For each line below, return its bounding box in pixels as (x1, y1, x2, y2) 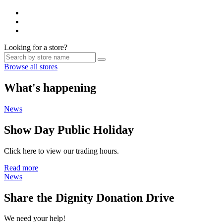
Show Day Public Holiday (4, 123, 134, 136)
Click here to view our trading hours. (4, 146, 119, 155)
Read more (4, 163, 38, 172)
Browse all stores (4, 62, 57, 71)
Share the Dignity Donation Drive (4, 191, 174, 204)
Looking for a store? (4, 43, 67, 52)
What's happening (4, 81, 96, 94)
